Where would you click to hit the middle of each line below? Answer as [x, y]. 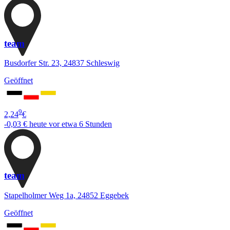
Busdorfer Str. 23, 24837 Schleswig [62, 63]
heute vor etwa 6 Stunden [71, 124]
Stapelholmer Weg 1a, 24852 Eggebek [66, 196]
